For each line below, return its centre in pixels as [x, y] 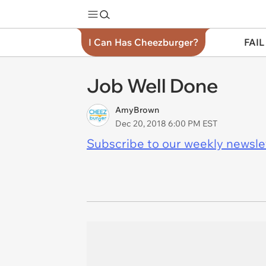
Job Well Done [152, 85]
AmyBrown [137, 110]
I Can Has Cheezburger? [143, 42]
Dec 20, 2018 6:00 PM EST [166, 123]
